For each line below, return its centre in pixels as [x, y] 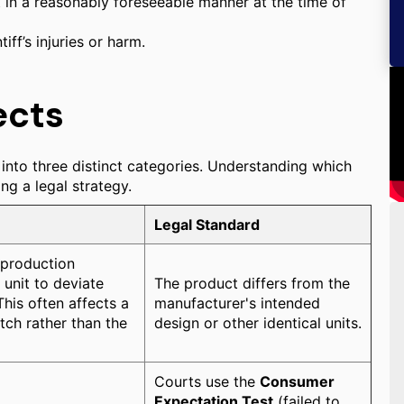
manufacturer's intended [237, 303]
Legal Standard [207, 225]
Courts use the [207, 381]
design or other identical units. [258, 323]
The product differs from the [252, 283]
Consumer [297, 381]
